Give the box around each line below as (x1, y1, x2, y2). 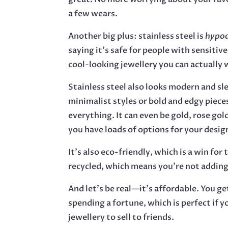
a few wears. (68, 8, 118, 19)
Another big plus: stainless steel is (68, 30, 206, 42)
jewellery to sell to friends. (68, 211, 175, 223)
